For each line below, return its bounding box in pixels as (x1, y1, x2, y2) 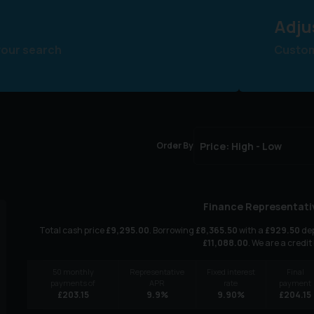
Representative (130, 266, 185, 278)
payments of (50, 278, 96, 289)
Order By (156, 139, 193, 152)
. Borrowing (149, 224, 196, 237)
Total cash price (39, 224, 106, 237)
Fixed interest (206, 266, 255, 278)
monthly (61, 266, 94, 278)
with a (237, 224, 265, 237)
